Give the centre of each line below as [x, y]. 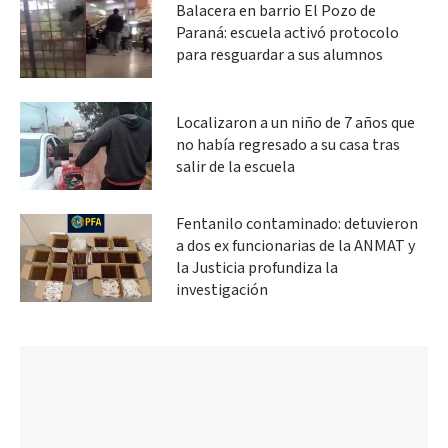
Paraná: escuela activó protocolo [287, 33]
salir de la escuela [235, 167]
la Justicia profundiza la [257, 268]
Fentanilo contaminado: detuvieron [297, 224]
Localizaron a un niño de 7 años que [295, 123]
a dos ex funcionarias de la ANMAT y [295, 246]
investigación [222, 290]
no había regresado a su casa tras [288, 145]
